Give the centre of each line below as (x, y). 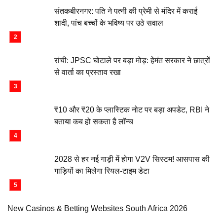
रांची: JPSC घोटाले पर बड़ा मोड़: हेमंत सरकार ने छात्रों (132, 60)
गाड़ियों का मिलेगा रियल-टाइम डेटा (102, 171)
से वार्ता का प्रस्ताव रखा (88, 72)
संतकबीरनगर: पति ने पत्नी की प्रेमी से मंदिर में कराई (126, 11)
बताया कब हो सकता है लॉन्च (94, 122)
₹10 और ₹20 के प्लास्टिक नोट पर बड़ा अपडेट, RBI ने (132, 110)
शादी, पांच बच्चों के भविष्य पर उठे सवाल (109, 23)
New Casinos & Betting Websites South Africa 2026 (97, 208)
